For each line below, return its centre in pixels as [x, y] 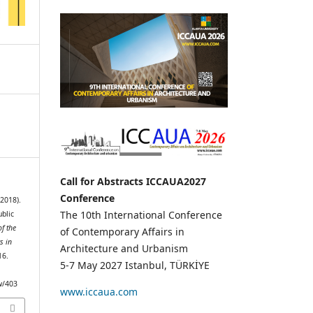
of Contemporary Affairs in [122, 231]
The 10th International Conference [141, 214]
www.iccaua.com [102, 291]
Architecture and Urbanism [124, 248]
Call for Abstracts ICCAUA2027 [133, 181]
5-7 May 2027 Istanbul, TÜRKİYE [135, 265]
